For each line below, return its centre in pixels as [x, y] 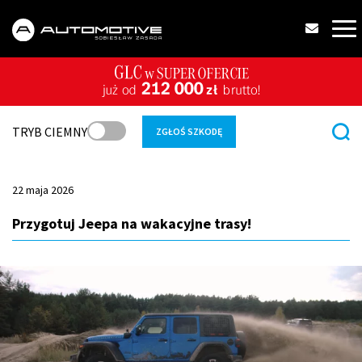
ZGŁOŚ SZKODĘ [189, 131]
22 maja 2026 [43, 190]
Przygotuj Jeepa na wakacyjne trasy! [132, 223]
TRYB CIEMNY [50, 132]
